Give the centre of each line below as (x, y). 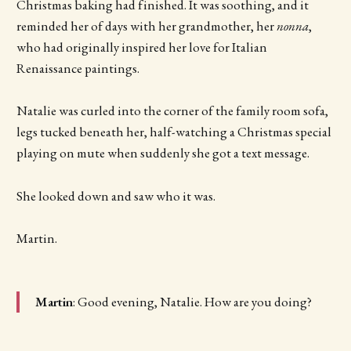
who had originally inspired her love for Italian (141, 47)
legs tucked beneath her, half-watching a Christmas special (174, 132)
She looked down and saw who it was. (117, 195)
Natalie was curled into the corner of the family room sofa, (172, 111)
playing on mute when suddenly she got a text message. (164, 153)
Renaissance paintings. (78, 69)
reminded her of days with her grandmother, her (146, 26)
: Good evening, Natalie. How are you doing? (193, 302)
